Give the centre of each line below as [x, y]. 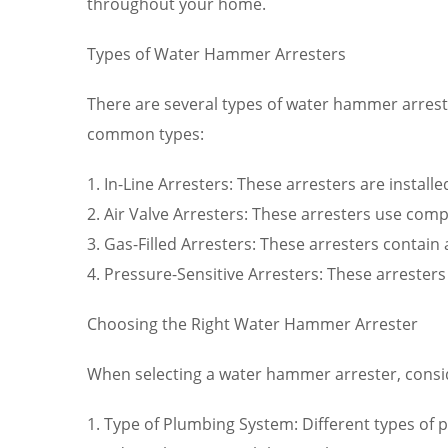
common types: [145, 133]
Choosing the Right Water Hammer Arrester [252, 323]
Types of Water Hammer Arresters [216, 53]
